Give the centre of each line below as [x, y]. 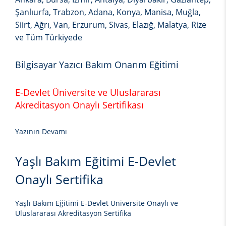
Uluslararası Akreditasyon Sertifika [73, 213]
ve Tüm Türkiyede [49, 38]
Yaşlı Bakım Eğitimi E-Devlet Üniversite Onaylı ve [97, 203]
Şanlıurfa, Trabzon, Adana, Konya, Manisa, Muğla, [108, 12]
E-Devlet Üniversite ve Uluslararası [88, 93]
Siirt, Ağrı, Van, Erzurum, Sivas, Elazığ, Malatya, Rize [111, 25]
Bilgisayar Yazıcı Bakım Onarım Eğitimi [97, 65]
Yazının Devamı [41, 132]
